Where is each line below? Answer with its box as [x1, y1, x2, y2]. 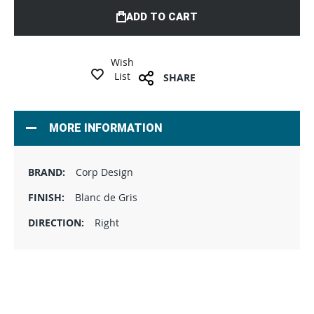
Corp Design [76, 165, 133, 179]
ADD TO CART [126, 11, 198, 23]
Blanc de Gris [75, 191, 137, 204]
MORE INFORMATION [49, 121, 162, 135]
